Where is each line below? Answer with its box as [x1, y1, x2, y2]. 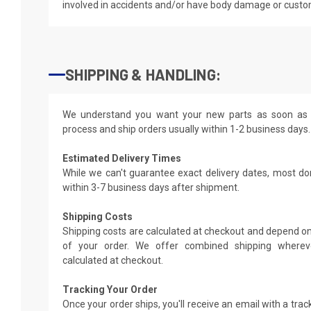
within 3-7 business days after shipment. [62, 181, 239, 193]
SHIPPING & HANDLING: [65, 65, 221, 83]
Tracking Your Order [62, 283, 158, 295]
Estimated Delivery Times [62, 152, 181, 164]
